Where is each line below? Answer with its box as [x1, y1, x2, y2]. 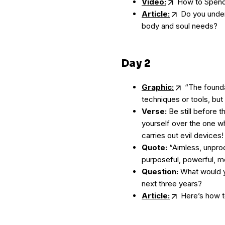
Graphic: [142, 82, 174, 92]
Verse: [142, 106, 167, 116]
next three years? [142, 179, 202, 188]
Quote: [142, 143, 167, 152]
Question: [142, 167, 178, 176]
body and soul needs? [142, 21, 217, 31]
